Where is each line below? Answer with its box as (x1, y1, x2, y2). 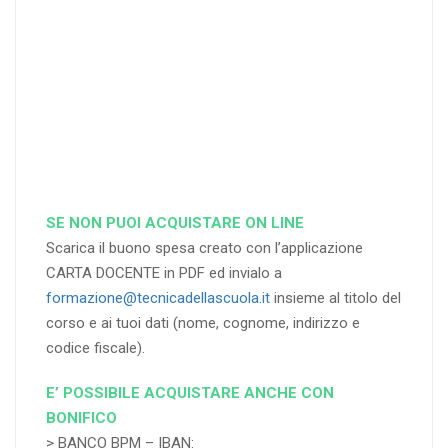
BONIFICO (46, 409, 117, 428)
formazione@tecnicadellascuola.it (46, 289, 270, 308)
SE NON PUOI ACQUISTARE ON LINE (46, 214, 304, 233)
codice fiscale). (46, 339, 145, 358)
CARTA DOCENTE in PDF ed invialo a (46, 264, 282, 283)
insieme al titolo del (270, 289, 401, 308)
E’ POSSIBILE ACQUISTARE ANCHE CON (46, 384, 334, 403)
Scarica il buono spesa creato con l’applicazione (46, 239, 363, 258)
